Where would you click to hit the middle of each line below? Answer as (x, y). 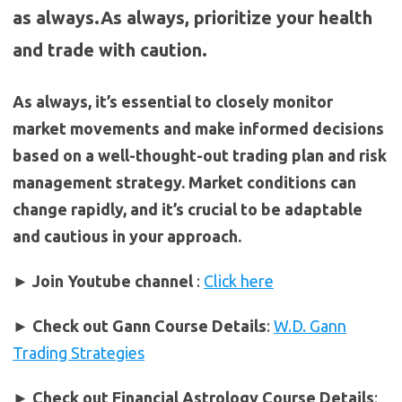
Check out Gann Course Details (149, 325)
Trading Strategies (79, 352)
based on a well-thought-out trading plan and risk (200, 155)
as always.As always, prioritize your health (192, 17)
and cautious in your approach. (127, 236)
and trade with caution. (110, 49)
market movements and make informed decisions (198, 128)
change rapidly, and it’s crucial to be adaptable (188, 209)
